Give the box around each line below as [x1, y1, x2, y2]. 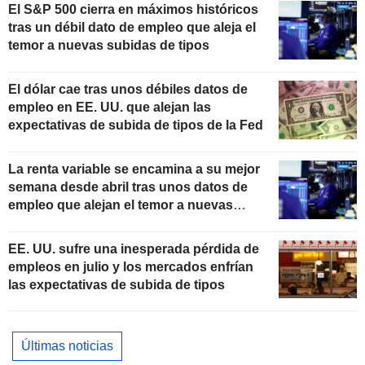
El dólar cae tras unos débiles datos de [8, 81, 248, 96]
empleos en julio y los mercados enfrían [8, 259, 253, 274]
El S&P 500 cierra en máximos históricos [8, 2, 258, 17]
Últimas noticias [21, 338, 113, 353]
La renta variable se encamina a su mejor [8, 161, 260, 176]
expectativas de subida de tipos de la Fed [8, 117, 263, 132]
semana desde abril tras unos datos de [8, 179, 248, 194]
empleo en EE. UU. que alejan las [8, 99, 211, 114]
